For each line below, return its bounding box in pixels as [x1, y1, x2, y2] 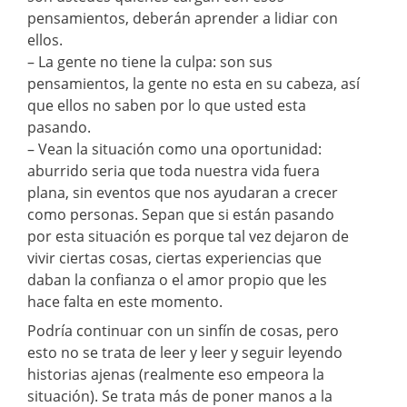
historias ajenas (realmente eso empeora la [27, 363, 324, 384]
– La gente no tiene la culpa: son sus [27, 51, 273, 72]
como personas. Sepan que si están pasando [27, 203, 334, 224]
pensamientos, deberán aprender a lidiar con [27, 7, 338, 28]
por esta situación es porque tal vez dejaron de [27, 225, 349, 246]
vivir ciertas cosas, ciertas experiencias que [27, 247, 322, 268]
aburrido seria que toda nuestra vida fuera [27, 160, 320, 181]
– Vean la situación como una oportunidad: [27, 138, 322, 159]
